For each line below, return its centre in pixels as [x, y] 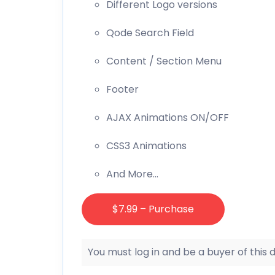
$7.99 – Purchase [153, 209]
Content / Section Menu [164, 61]
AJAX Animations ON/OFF [168, 117]
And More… [132, 174]
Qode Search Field [150, 33]
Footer [122, 89]
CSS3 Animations [146, 145]
